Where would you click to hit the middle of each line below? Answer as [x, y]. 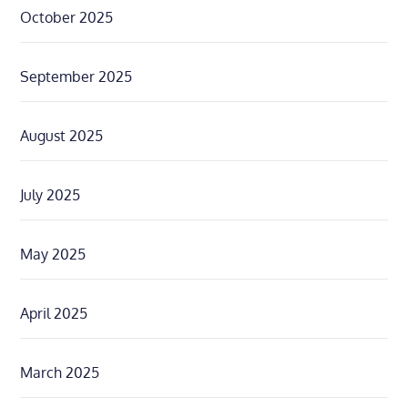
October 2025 [67, 18]
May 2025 [53, 255]
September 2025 [76, 77]
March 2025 [60, 373]
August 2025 [62, 136]
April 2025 [54, 314]
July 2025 [51, 195]
